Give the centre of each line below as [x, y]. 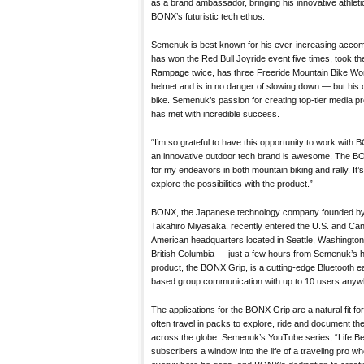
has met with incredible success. [215, 113]
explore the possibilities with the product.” [232, 183]
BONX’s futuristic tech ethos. [208, 16]
